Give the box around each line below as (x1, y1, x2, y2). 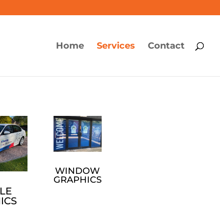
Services (97, 40, 135, 51)
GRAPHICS (53, 174, 102, 186)
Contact (148, 40, 185, 51)
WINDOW (55, 165, 100, 177)
